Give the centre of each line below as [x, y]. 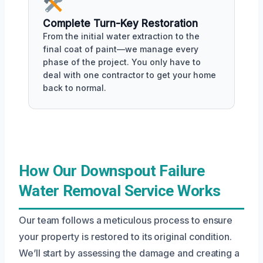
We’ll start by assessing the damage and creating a [129, 253]
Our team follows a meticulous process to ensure [126, 220]
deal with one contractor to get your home [129, 75]
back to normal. [75, 87]
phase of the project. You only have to [122, 62]
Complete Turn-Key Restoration [120, 23]
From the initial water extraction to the [121, 36]
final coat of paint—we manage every [121, 49]
